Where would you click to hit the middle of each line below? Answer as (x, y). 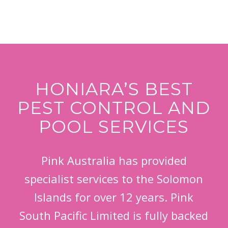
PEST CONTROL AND (114, 108)
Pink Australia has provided (114, 160)
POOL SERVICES (114, 126)
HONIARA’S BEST (114, 89)
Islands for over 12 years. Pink (114, 197)
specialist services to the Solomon (114, 178)
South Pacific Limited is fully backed (114, 215)
